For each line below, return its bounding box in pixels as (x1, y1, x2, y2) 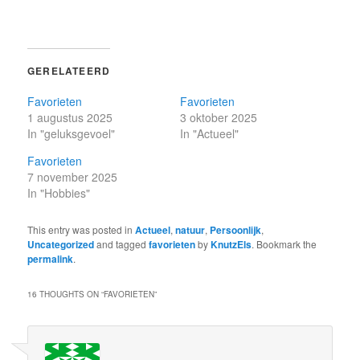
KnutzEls (211, 237, 252, 252)
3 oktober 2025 (180, 109, 257, 126)
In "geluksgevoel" (27, 125, 116, 142)
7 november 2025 (27, 169, 118, 186)
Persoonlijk (210, 223, 262, 238)
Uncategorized (27, 237, 95, 252)
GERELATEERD (27, 63, 111, 79)
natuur (175, 223, 206, 238)
